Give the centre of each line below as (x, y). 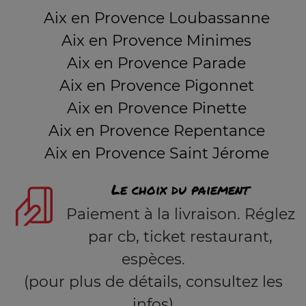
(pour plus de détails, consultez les (153, 282)
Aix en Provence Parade (156, 63)
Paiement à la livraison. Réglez (180, 214)
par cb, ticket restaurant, (180, 237)
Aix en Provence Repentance (156, 131)
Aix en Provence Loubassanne (156, 18)
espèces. (153, 259)
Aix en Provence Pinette (156, 108)
